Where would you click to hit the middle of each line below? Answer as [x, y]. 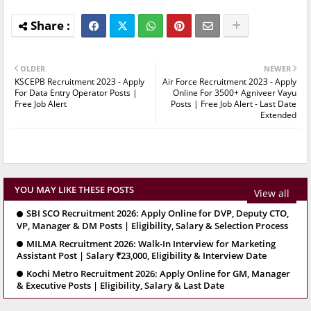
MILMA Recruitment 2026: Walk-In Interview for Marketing [151, 243]
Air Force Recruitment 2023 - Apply [229, 82]
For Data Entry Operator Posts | [76, 93]
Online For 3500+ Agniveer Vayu [235, 93]
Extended [278, 115]
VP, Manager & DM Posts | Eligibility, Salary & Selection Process [152, 225]
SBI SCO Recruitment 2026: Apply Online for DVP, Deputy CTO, [158, 213]
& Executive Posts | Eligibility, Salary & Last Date [120, 286]
